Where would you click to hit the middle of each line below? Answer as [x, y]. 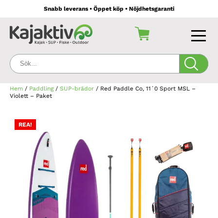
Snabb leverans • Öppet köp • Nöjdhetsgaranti [109, 9]
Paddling [41, 89]
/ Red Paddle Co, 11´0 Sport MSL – [145, 89]
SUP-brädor [77, 89]
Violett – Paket [31, 96]
